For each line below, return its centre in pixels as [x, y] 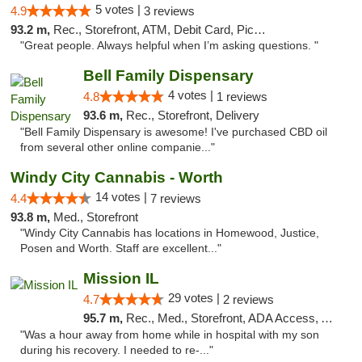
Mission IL [121, 278]
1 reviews [242, 97]
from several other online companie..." [118, 147]
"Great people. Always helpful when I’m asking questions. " [169, 46]
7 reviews [176, 198]
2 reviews [248, 299]
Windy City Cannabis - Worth [117, 177]
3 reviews [169, 11]
